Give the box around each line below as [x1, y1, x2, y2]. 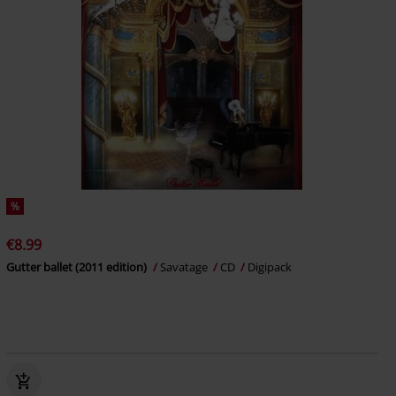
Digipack [247, 259, 292, 276]
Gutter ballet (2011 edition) [5, 259, 149, 276]
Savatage [159, 259, 210, 276]
